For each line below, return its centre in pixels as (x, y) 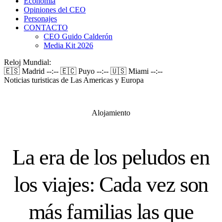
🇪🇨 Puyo (79, 71)
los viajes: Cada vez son (111, 184)
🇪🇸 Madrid (25, 71)
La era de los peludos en (111, 157)
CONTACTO (46, 28)
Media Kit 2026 (68, 45)
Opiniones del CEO (55, 10)
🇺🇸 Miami (131, 71)
